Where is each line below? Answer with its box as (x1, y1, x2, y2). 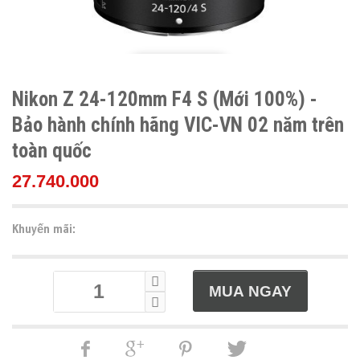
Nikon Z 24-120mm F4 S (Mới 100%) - (12, 87, 317, 111)
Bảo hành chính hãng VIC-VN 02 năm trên (12, 112, 344, 137)
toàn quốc (12, 138, 92, 162)
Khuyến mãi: (12, 220, 76, 236)
